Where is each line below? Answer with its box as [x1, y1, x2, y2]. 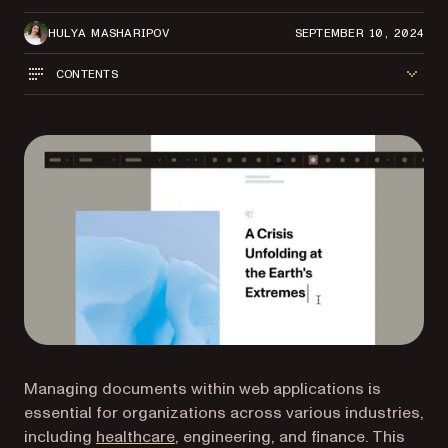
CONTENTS [56, 67, 118, 80]
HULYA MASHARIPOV [48, 26, 169, 39]
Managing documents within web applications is [24, 377, 381, 400]
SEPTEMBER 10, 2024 [294, 26, 424, 39]
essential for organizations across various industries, [24, 401, 424, 424]
